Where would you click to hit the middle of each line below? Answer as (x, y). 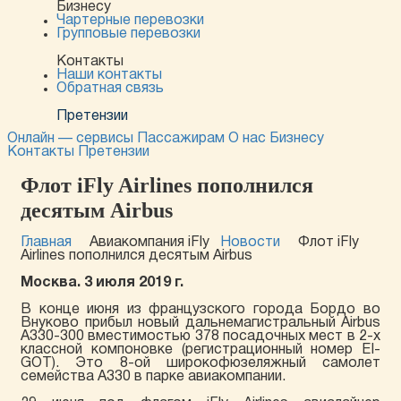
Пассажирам (181, 139)
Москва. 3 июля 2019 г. (102, 283)
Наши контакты (109, 75)
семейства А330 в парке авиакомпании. (153, 377)
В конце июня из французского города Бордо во (200, 310)
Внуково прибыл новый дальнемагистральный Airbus (200, 323)
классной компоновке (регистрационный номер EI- (200, 350)
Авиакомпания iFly (149, 243)
